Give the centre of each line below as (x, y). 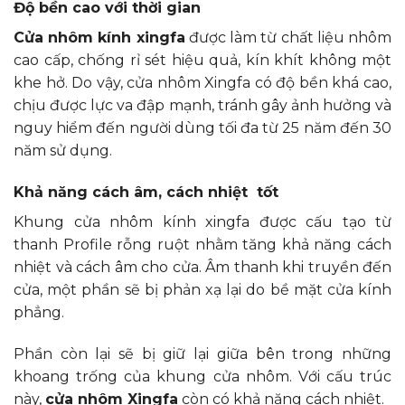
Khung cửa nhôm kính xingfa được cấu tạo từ (202, 222)
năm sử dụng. (63, 151)
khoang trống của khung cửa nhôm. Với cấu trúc (202, 377)
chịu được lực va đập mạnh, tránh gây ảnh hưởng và (202, 106)
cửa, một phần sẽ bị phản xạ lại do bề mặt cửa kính (202, 290)
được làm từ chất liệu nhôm (288, 38)
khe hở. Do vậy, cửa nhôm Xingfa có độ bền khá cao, (202, 83)
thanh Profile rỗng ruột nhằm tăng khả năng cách (202, 245)
